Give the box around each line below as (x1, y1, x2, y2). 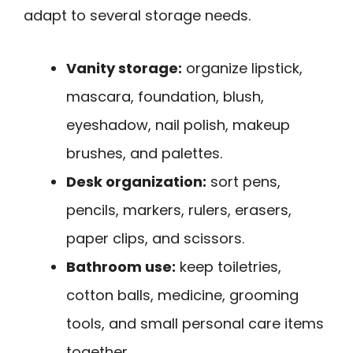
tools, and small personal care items (66, 314, 324, 334)
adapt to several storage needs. (24, 6, 251, 26)
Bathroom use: (66, 257, 176, 277)
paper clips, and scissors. (66, 229, 244, 249)
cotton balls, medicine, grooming (66, 285, 299, 306)
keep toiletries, (176, 257, 281, 277)
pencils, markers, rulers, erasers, (66, 200, 292, 221)
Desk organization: (66, 172, 206, 192)
